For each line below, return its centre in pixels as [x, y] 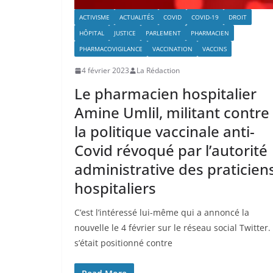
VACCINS [214, 49]
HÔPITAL [92, 33]
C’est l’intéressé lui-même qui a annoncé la [162, 213]
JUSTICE [125, 33]
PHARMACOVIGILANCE [111, 49]
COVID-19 [205, 17]
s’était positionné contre [123, 243]
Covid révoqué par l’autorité [171, 151]
